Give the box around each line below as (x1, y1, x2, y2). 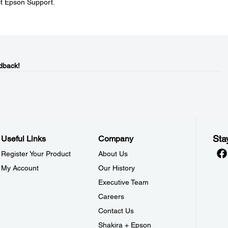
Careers (98, 192, 125, 201)
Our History (98, 164, 135, 172)
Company (98, 134, 134, 144)
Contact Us (98, 207, 134, 215)
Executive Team (98, 178, 149, 186)
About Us (98, 150, 128, 158)
